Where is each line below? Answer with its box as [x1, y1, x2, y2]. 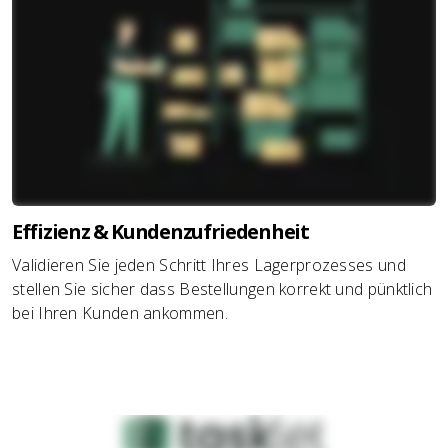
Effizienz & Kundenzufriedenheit [12, 218, 309, 245]
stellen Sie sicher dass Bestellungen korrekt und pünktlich [12, 278, 433, 300]
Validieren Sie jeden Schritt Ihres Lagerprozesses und [12, 254, 406, 276]
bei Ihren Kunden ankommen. [12, 302, 228, 324]
